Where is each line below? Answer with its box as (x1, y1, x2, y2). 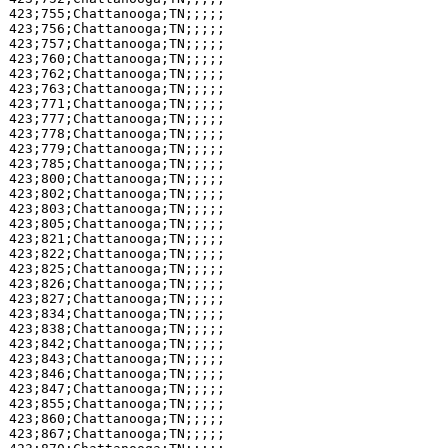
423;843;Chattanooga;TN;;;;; (8, 351, 225, 366)
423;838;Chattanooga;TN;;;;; (8, 321, 225, 336)
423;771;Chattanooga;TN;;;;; (8, 96, 225, 111)
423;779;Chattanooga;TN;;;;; (8, 141, 225, 156)
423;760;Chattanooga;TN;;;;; (8, 51, 225, 66)
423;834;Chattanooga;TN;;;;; (8, 306, 225, 321)
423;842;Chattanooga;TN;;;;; (8, 336, 225, 351)
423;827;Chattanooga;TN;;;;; (8, 291, 225, 306)
